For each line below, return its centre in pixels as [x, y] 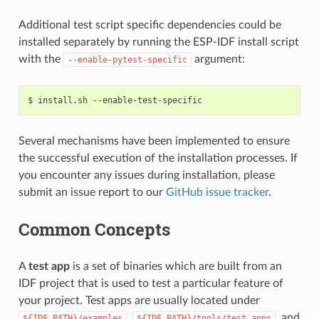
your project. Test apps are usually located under [139, 300]
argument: [218, 59]
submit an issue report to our [92, 192]
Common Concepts [94, 229]
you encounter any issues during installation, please [146, 175]
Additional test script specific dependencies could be [150, 25]
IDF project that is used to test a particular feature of [151, 283]
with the [41, 59]
